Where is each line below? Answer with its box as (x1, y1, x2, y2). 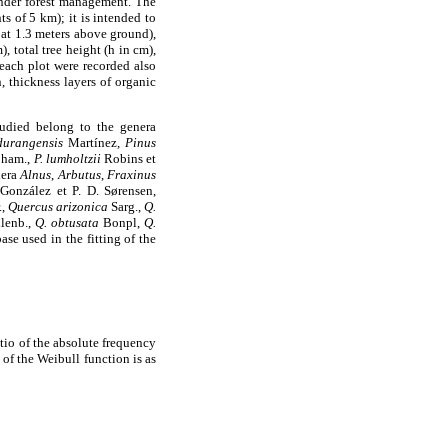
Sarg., (108, 199, 144, 215)
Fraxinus (107, 167, 156, 183)
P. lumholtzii (33, 151, 101, 167)
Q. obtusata (34, 215, 99, 231)
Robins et (100, 151, 157, 167)
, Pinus (116, 135, 157, 151)
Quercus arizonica (8, 199, 108, 215)
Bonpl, (98, 215, 145, 231)
